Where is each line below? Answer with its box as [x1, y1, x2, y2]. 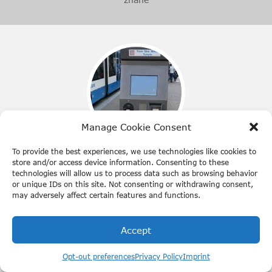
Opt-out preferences [62, 252, 135, 261]
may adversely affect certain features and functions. [12, 191, 200, 200]
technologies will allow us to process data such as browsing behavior [12, 169, 257, 178]
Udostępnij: [9, 238, 59, 249]
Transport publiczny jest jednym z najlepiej [43, 178, 229, 189]
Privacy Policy [134, 252, 183, 261]
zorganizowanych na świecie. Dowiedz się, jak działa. [24, 191, 248, 202]
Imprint [182, 252, 210, 261]
